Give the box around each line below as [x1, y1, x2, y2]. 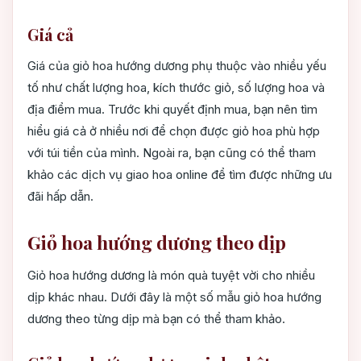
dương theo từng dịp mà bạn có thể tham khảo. [27, 311, 285, 327]
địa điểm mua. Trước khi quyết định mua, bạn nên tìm [27, 102, 317, 118]
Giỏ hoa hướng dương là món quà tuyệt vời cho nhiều [27, 268, 315, 284]
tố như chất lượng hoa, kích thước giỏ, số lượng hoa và [27, 80, 325, 96]
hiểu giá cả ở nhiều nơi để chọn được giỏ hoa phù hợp [27, 123, 320, 139]
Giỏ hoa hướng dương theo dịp [27, 230, 286, 255]
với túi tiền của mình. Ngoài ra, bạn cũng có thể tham [27, 145, 316, 161]
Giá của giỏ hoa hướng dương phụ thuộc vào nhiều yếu [27, 58, 326, 74]
